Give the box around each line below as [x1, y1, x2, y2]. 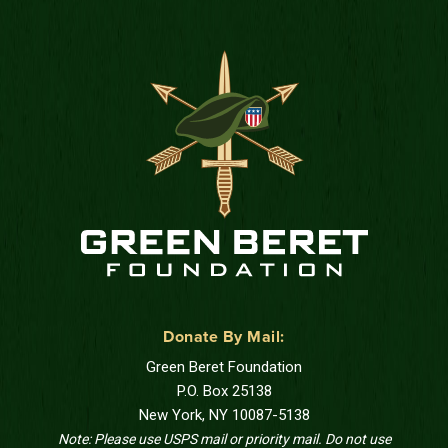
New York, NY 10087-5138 [138, 405, 310, 424]
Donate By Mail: [163, 328, 285, 345]
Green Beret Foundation [146, 357, 302, 376]
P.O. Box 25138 [176, 381, 272, 400]
